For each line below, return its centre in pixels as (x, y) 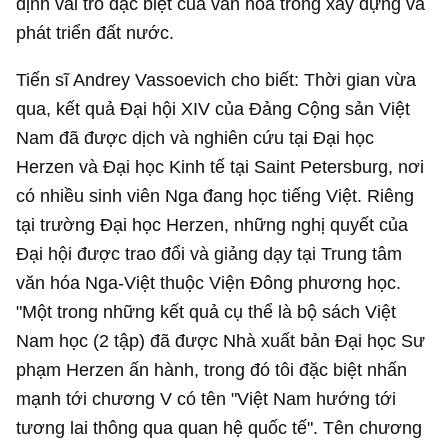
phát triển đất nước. (95, 32)
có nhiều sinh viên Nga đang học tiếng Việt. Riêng (215, 196)
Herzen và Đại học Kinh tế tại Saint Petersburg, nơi (220, 167)
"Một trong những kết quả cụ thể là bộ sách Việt (206, 312)
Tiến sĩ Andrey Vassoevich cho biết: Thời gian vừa (216, 80)
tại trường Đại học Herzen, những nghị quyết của (212, 225)
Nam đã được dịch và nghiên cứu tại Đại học (195, 138)
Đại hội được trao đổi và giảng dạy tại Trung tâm (209, 254)
